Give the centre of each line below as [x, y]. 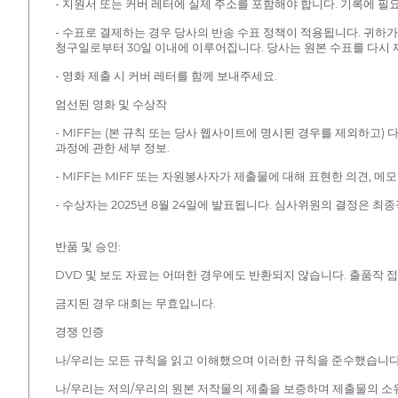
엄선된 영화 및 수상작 [111, 104]
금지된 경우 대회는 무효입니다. [135, 303]
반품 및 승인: [88, 246]
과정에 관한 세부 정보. [112, 147]
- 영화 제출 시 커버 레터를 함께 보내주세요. [166, 76]
